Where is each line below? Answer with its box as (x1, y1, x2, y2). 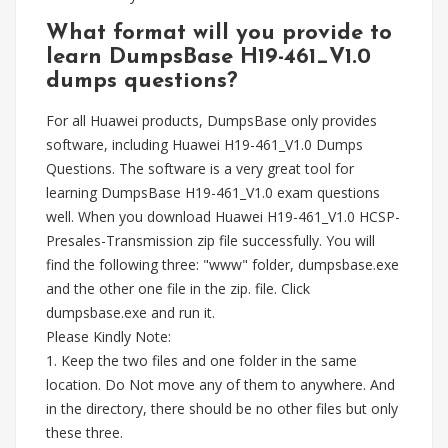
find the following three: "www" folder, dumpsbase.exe (46, 255, 399, 274)
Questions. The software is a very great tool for (46, 159, 354, 178)
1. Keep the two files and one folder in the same (46, 351, 357, 370)
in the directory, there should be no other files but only (46, 399, 398, 418)
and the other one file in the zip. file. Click (46, 279, 310, 298)
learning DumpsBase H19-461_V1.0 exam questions (46, 183, 380, 202)
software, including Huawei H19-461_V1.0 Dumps (46, 135, 363, 154)
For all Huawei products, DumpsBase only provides (46, 111, 377, 130)
